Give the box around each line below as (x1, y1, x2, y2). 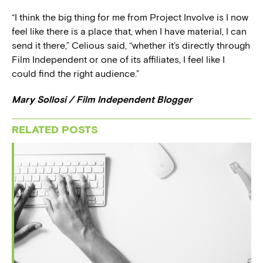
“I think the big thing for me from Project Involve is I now (12, 11, 248, 23)
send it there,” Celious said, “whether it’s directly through (12, 39, 250, 51)
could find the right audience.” (12, 68, 139, 79)
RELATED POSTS (12, 123, 98, 136)
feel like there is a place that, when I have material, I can (12, 25, 247, 37)
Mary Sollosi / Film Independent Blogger (12, 93, 192, 105)
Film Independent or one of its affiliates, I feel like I (12, 53, 225, 65)
